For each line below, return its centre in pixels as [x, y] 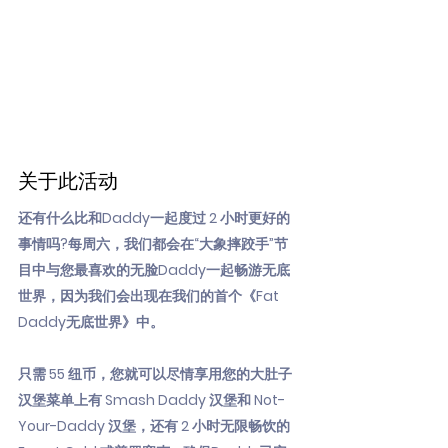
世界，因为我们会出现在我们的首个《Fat [148, 296]
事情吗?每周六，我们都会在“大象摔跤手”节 [153, 244]
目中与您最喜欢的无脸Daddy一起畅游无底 [154, 270]
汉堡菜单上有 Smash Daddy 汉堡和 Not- [151, 400]
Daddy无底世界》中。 [91, 322]
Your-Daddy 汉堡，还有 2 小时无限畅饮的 [154, 426]
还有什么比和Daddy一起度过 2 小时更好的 [154, 218]
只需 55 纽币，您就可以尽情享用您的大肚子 [155, 374]
